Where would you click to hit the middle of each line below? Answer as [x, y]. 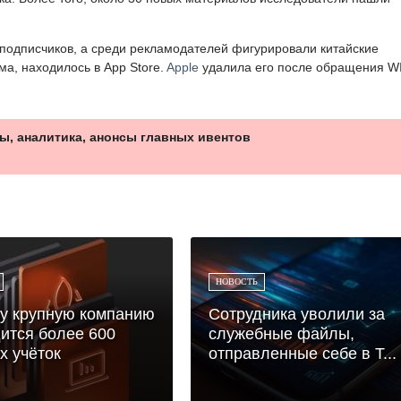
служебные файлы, [282, 333]
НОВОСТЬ [237, 281]
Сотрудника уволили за [297, 314]
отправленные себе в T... [303, 353]
